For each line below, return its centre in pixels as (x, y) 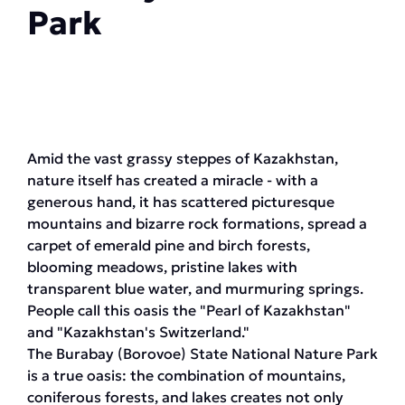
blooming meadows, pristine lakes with (162, 267)
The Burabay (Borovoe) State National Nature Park (202, 353)
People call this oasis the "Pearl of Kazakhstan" (189, 310)
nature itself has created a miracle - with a (173, 180)
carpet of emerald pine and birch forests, (169, 245)
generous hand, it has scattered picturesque (181, 202)
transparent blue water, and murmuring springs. (195, 288)
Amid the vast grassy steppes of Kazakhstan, (183, 158)
